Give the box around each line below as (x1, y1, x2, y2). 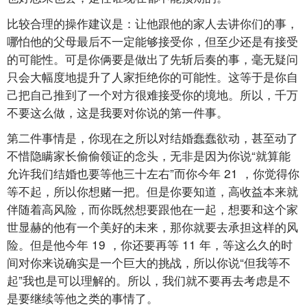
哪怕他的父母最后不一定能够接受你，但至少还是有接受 (7, 32, 298, 49)
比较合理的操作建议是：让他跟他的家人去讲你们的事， (7, 14, 298, 32)
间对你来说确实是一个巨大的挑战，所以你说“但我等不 (7, 254, 291, 271)
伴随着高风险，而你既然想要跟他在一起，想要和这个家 (7, 200, 298, 218)
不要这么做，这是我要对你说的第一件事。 (7, 103, 228, 121)
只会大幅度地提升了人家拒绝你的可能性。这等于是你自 (7, 67, 298, 85)
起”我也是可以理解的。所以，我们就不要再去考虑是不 (7, 271, 291, 289)
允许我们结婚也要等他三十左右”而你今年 (7, 164, 224, 182)
